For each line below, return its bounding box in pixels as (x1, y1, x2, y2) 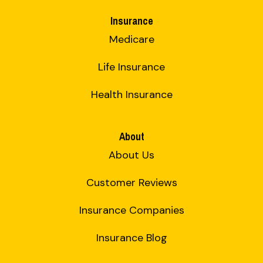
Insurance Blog (96, 231, 167, 245)
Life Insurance (98, 60, 165, 75)
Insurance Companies (79, 203, 184, 218)
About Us (109, 148, 154, 163)
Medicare (109, 32, 154, 47)
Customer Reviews (86, 176, 177, 190)
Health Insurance (90, 87, 173, 102)
